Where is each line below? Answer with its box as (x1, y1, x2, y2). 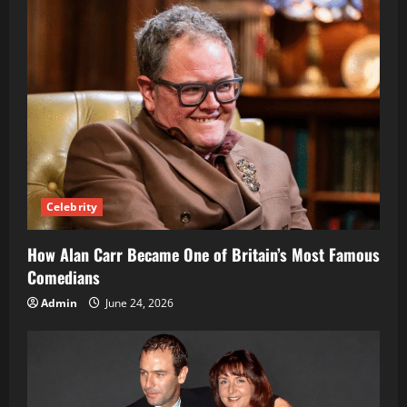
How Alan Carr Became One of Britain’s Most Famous (27, 242, 380, 266)
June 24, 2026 (103, 294, 174, 311)
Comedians (27, 264, 100, 289)
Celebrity (46, 198, 97, 214)
